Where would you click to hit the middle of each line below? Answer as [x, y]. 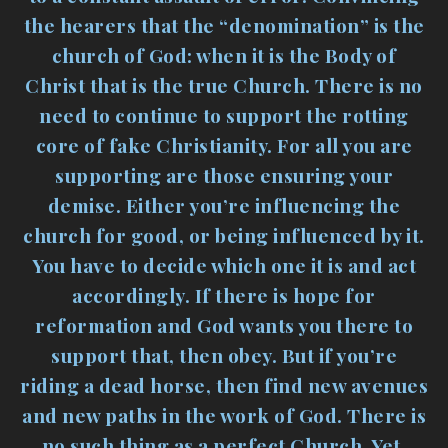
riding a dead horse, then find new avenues [224, 385]
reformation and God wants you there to [224, 325]
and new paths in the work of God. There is [224, 415]
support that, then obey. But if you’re [224, 355]
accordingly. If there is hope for [224, 295]
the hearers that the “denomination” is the [224, 25]
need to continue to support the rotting [224, 115]
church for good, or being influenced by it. [224, 235]
